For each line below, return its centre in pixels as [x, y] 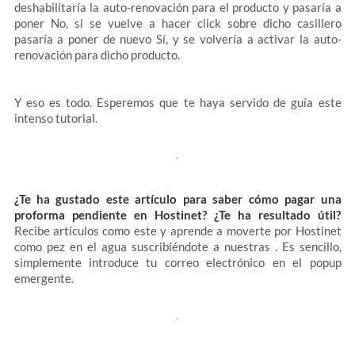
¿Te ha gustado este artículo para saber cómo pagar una [177, 199]
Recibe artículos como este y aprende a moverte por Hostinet [177, 231]
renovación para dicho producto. [97, 55]
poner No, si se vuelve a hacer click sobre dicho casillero [177, 23]
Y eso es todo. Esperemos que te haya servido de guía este [177, 102]
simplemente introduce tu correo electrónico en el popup [177, 262]
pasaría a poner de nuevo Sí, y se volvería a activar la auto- [177, 39]
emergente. [44, 278]
